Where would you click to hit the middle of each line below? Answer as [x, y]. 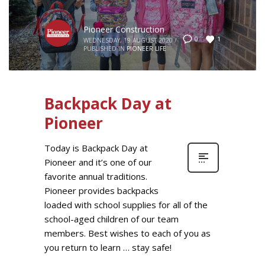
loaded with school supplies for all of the [126, 205]
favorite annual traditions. [96, 176]
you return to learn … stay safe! [108, 247]
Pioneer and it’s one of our [98, 162]
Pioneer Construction [124, 29]
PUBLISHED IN [104, 49]
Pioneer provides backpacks [101, 190]
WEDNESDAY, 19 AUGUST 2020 [128, 40]
